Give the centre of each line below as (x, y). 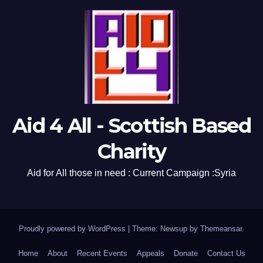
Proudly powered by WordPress (73, 228)
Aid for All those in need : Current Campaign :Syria (131, 173)
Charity (131, 151)
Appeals (150, 253)
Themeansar (221, 228)
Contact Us (226, 253)
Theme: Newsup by (166, 228)
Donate (186, 253)
